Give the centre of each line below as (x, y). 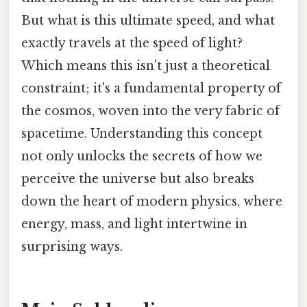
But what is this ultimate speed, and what (148, 21)
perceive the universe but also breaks (138, 179)
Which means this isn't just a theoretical (146, 66)
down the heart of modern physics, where (152, 202)
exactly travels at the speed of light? (132, 44)
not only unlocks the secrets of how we (142, 157)
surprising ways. (72, 247)
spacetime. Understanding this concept (142, 134)
